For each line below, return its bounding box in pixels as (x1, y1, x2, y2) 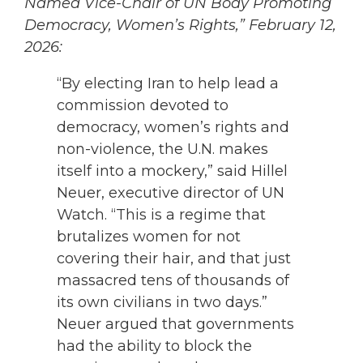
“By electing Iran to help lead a (57, 75, 279, 93)
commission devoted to (57, 96, 228, 115)
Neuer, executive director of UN (57, 184, 284, 203)
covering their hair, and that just (57, 250, 291, 268)
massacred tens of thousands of (57, 271, 289, 290)
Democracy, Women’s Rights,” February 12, (24, 16, 336, 35)
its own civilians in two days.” (57, 293, 267, 312)
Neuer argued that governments (57, 315, 294, 334)
